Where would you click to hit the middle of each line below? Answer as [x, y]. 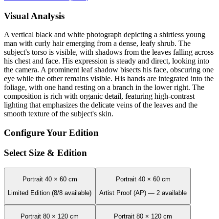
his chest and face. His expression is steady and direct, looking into [107, 61]
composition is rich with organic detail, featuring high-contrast [99, 96]
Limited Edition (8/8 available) [50, 193]
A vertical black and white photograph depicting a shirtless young [105, 35]
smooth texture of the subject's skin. [59, 114]
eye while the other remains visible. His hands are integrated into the [109, 79]
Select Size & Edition [45, 153]
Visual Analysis [34, 16]
